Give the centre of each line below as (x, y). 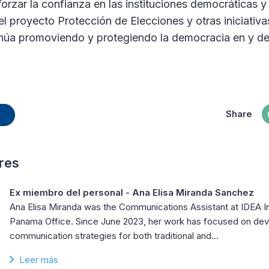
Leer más (39, 260)
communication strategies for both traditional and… (114, 236)
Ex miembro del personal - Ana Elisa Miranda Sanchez (132, 193)
